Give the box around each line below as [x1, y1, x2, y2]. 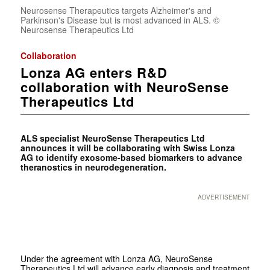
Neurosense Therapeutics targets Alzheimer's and [20, 4, 212, 17]
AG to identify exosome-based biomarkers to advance [20, 151, 242, 164]
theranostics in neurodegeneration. [20, 161, 166, 174]
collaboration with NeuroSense [20, 77, 229, 97]
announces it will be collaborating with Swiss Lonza [20, 142, 235, 154]
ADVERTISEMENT [198, 193, 250, 202]
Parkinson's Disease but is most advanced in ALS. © [20, 14, 219, 27]
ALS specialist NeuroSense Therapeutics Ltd [20, 132, 205, 145]
